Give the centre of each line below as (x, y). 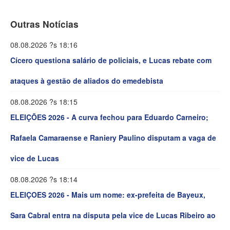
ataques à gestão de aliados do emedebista (87, 81)
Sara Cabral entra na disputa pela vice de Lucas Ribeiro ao (113, 215)
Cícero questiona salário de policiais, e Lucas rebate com (111, 60)
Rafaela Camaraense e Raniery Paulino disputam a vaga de (113, 138)
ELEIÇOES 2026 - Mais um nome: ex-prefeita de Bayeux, (108, 195)
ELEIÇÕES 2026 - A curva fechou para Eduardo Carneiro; (109, 117)
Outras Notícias (44, 24)
